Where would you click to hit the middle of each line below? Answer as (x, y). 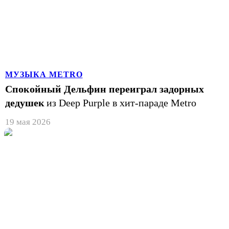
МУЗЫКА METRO (44, 74)
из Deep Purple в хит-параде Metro (121, 102)
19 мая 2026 (28, 122)
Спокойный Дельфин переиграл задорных (105, 89)
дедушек (25, 102)
